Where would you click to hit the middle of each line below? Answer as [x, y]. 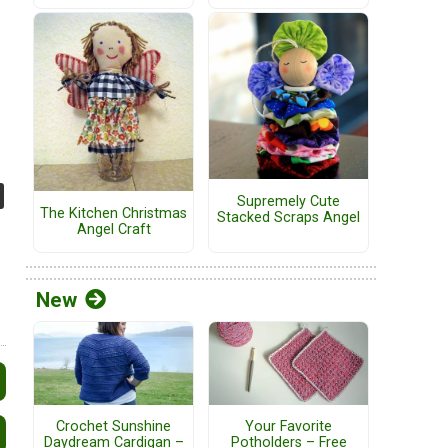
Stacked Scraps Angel [288, 217]
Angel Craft [113, 229]
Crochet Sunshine [113, 426]
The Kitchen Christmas [113, 213]
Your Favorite [288, 426]
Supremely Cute [288, 201]
